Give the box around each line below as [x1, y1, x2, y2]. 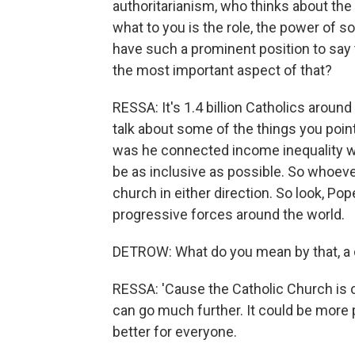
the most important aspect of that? [113, 62, 332, 78]
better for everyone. [113, 323, 237, 340]
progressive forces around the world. [113, 206, 345, 223]
